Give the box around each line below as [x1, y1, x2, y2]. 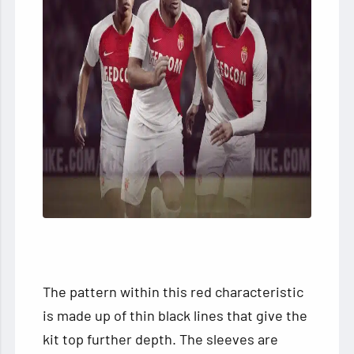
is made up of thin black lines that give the [43, 306, 308, 324]
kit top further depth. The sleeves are [43, 330, 279, 348]
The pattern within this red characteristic [43, 282, 304, 300]
